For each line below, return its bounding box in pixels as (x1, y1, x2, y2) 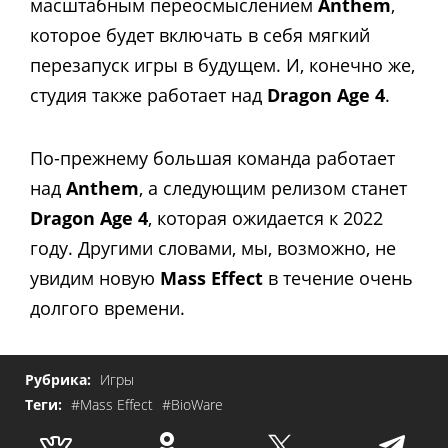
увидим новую (30, 265, 160, 290)
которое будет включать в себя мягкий (30, 23, 370, 48)
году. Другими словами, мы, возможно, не (30, 235, 396, 260)
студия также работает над (30, 83, 267, 108)
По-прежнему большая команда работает (30, 145, 395, 170)
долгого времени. (30, 295, 185, 320)
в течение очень (263, 265, 413, 290)
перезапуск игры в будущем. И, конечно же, (30, 53, 415, 78)
